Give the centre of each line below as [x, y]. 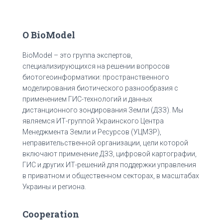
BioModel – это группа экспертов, [77, 55]
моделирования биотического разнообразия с [100, 88]
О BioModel [49, 35]
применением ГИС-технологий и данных [87, 99]
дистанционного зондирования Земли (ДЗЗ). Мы [103, 110]
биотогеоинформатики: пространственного [96, 77]
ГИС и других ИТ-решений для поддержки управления [109, 165]
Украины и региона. [54, 187]
